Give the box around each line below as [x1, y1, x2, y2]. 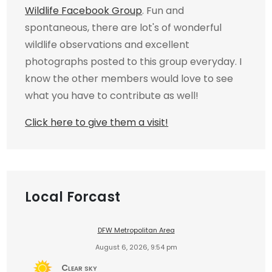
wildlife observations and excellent [25, 38, 190, 52]
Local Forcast [25, 188, 121, 207]
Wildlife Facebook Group [25, 4, 143, 18]
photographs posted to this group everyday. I [25, 55, 242, 69]
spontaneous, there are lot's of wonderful [25, 21, 222, 35]
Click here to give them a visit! [25, 115, 169, 130]
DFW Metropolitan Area [97, 225, 175, 236]
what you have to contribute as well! [25, 89, 199, 103]
